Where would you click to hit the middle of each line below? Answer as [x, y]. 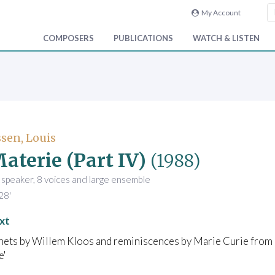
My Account [219, 13]
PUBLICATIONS [143, 38]
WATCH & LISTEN [226, 38]
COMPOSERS [68, 38]
